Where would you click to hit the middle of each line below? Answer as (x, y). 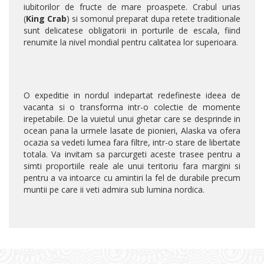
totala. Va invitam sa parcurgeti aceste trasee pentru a (132, 154)
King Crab (46, 19)
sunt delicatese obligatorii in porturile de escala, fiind (132, 31)
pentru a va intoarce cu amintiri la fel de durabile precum (132, 178)
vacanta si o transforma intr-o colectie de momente (132, 107)
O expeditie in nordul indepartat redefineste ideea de (132, 95)
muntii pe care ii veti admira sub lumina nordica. (114, 190)
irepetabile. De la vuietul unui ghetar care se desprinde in (132, 119)
